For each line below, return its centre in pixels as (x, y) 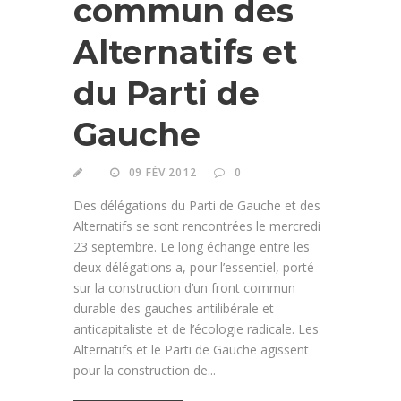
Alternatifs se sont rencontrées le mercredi (197, 226)
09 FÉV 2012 (162, 172)
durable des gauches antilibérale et (174, 308)
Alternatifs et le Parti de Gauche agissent (191, 349)
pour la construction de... (145, 370)
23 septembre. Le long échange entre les (192, 246)
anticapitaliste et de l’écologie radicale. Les (196, 328)
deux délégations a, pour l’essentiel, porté (194, 267)
